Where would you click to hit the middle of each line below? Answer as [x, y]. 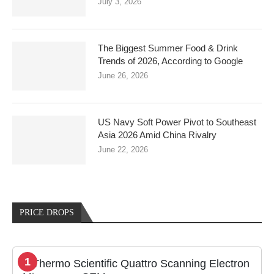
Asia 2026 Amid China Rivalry [157, 135]
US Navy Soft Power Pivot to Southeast [177, 122]
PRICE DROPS [47, 212]
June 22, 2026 [123, 149]
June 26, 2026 [123, 75]
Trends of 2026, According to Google [170, 61]
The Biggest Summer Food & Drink [168, 48]
